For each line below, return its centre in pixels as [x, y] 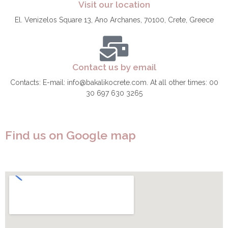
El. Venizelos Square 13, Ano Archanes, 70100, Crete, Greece [114, 20]
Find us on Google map [70, 135]
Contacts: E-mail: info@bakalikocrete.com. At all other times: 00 [114, 82]
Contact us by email [114, 67]
